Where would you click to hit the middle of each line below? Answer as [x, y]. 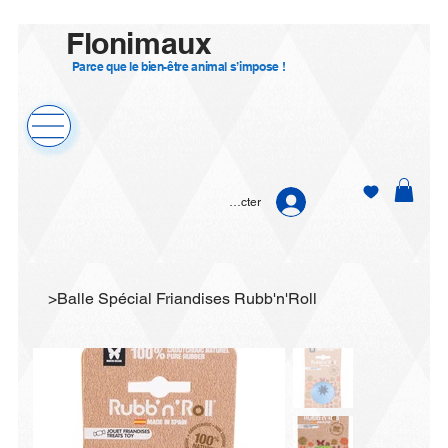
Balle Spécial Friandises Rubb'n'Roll [187, 299]
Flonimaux [142, 42]
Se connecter [224, 202]
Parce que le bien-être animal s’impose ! [179, 66]
